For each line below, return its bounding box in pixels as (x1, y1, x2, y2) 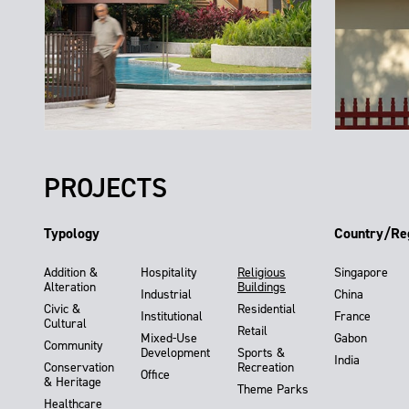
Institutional (141, 308, 203, 326)
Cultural (44, 315, 87, 333)
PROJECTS (44, 170, 167, 207)
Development (141, 344, 210, 362)
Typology (44, 224, 100, 244)
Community (44, 337, 103, 355)
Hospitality (141, 264, 197, 282)
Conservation (44, 359, 114, 377)
